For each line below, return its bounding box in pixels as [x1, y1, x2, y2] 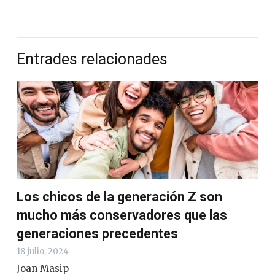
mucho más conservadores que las [17, 207, 227, 223]
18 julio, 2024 [17, 246, 69, 257]
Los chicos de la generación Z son [17, 188, 222, 204]
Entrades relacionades [17, 50, 168, 68]
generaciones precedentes [17, 225, 178, 241]
